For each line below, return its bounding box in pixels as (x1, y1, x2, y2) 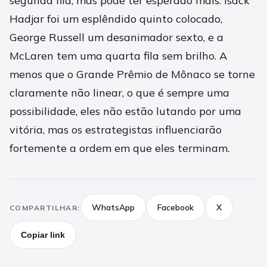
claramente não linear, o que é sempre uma (10, 86, 229, 100)
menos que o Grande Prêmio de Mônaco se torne (10, 67, 255, 81)
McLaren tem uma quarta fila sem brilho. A (10, 49, 227, 63)
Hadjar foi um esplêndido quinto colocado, (10, 12, 222, 26)
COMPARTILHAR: (10, 203, 80, 212)
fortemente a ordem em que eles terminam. (10, 141, 229, 155)
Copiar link (21, 230, 65, 240)
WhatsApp (91, 202, 135, 213)
